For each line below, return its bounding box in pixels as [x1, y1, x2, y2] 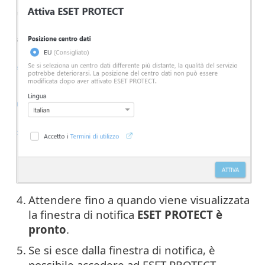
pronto [28, 221, 66, 237]
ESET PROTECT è [137, 206, 222, 222]
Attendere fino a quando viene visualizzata [28, 192, 250, 207]
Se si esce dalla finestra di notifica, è [28, 242, 215, 257]
